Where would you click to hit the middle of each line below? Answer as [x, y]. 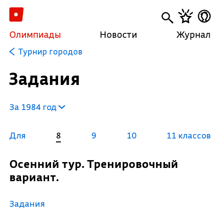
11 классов [189, 135]
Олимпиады [35, 34]
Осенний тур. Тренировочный [13, 164]
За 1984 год [34, 107]
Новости [119, 34]
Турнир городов [50, 51]
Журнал [194, 34]
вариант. [34, 177]
